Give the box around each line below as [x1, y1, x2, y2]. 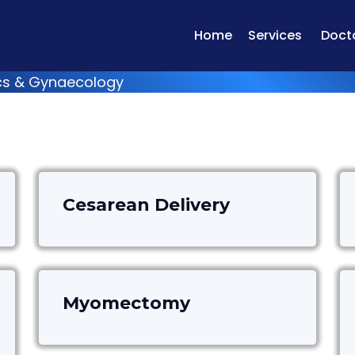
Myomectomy [63, 292, 190, 314]
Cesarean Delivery [63, 194, 230, 216]
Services [248, 26, 302, 44]
